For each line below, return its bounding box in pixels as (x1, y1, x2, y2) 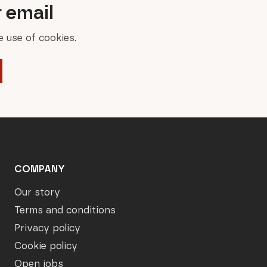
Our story (14, 186, 61, 198)
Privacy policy (14, 222, 81, 234)
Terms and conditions (14, 204, 116, 216)
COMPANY (14, 163, 66, 175)
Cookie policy (14, 240, 78, 252)
